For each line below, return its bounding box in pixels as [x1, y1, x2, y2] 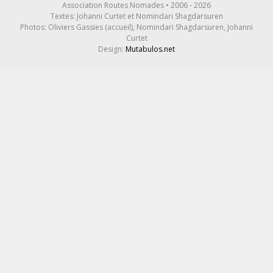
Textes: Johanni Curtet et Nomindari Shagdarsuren [50, 10, 223, 21]
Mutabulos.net [126, 43, 175, 54]
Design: [98, 43, 126, 54]
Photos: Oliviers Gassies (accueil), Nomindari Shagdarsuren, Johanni [20, 21, 253, 32]
